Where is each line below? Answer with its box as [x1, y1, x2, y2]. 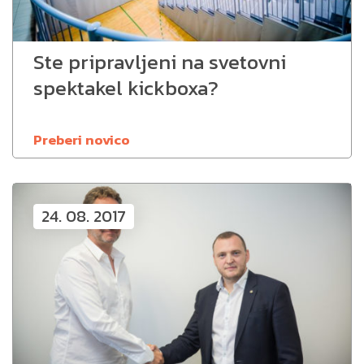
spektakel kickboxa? [33, 73, 219, 104]
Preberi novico [33, 129, 130, 151]
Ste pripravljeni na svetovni [33, 47, 286, 78]
